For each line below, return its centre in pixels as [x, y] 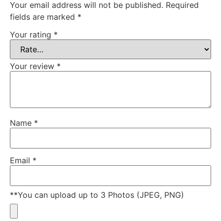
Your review [33, 66]
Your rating [32, 34]
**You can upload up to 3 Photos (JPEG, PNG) [97, 195]
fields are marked [44, 17]
